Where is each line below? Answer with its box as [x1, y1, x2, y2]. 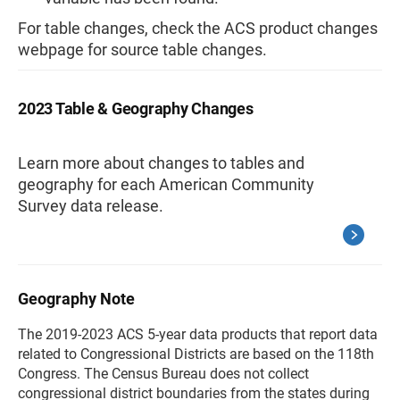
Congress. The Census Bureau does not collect [18, 364, 309, 382]
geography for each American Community [18, 174, 314, 194]
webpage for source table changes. [18, 39, 267, 59]
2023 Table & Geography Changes [18, 98, 254, 118]
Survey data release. [18, 196, 163, 215]
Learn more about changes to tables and [18, 153, 304, 172]
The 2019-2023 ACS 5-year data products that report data [18, 325, 378, 343]
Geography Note [18, 288, 135, 308]
